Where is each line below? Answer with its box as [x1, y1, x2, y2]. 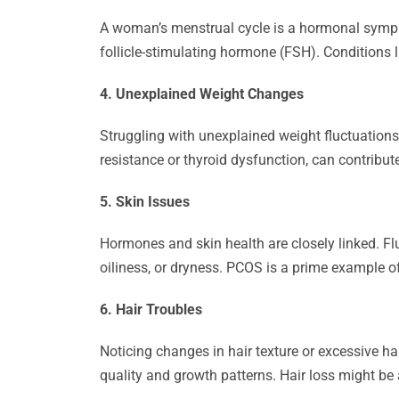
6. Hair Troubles [100, 301, 202, 318]
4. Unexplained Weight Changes [100, 85, 304, 102]
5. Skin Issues [100, 193, 190, 210]
